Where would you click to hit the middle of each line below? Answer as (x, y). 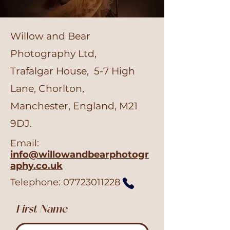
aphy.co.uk (36, 166)
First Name (42, 210)
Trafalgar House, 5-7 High (73, 71)
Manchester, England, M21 (74, 106)
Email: (25, 143)
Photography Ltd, (53, 54)
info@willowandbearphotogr (80, 155)
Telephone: (37, 182)
